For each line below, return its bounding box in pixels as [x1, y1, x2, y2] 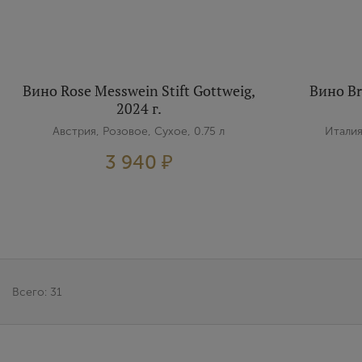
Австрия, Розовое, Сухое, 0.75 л [53, 124, 225, 138]
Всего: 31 [12, 284, 62, 299]
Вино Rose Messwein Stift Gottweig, [22, 81, 255, 100]
